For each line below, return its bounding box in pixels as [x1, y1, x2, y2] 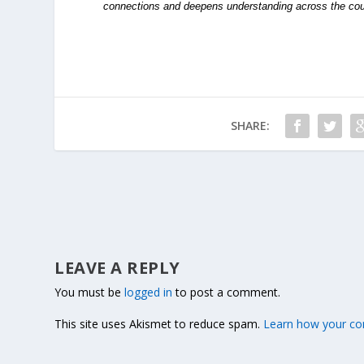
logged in [124, 284, 173, 300]
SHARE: [230, 117, 270, 133]
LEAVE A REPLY [54, 256, 180, 279]
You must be [54, 284, 125, 300]
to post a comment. [172, 284, 281, 300]
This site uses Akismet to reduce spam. [54, 315, 264, 331]
